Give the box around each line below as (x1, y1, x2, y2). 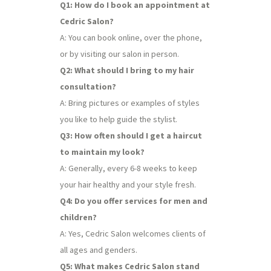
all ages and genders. (60, 244, 137, 255)
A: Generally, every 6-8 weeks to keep (60, 163, 197, 174)
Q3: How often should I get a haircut (60, 130, 202, 141)
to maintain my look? (60, 146, 145, 157)
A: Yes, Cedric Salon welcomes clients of (60, 228, 206, 239)
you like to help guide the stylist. (60, 114, 177, 125)
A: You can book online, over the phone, (60, 32, 202, 43)
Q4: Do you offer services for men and (60, 195, 207, 206)
